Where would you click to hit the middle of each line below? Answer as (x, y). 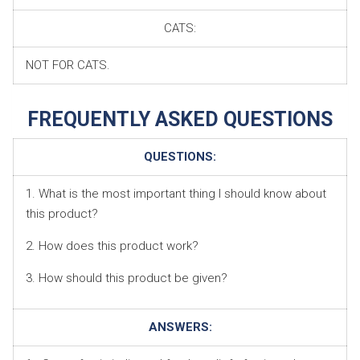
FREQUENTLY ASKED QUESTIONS (180, 119)
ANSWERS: (180, 327)
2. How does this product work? (112, 245)
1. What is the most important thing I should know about (176, 193)
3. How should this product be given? (127, 278)
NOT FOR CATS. (68, 65)
